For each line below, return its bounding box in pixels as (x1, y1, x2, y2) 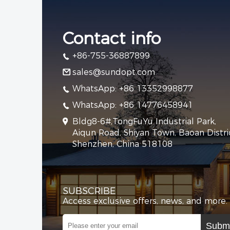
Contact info (63, 28, 161, 49)
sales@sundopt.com (72, 67, 155, 78)
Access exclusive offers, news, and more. (63, 196, 227, 206)
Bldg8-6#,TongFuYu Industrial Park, (72, 117, 216, 127)
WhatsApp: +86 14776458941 (72, 100, 193, 110)
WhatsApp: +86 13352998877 (72, 84, 193, 94)
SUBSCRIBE (63, 185, 116, 197)
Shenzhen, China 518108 (72, 139, 172, 149)
